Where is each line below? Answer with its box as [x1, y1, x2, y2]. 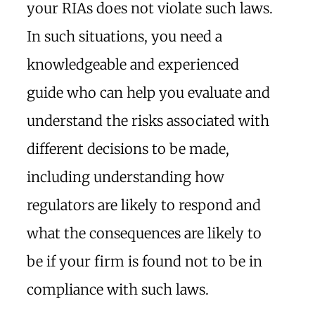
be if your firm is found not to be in [27, 252, 262, 270]
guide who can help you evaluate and [27, 84, 270, 101]
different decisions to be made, [27, 140, 229, 157]
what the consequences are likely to [27, 224, 262, 242]
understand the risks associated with [27, 112, 269, 129]
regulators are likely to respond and [27, 196, 261, 214]
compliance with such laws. [27, 281, 209, 298]
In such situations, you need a [27, 27, 222, 45]
